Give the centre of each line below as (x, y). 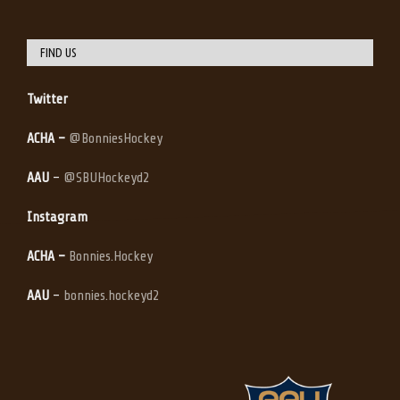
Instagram (57, 217)
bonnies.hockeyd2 (112, 296)
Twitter (47, 100)
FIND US (58, 53)
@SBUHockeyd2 (107, 178)
